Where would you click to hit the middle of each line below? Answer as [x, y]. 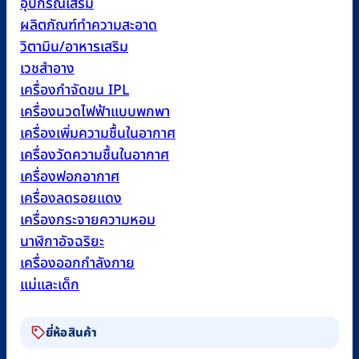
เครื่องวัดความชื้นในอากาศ [95, 155]
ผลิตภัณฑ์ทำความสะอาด [89, 26]
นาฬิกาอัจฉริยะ [62, 242]
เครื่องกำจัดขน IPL [75, 91]
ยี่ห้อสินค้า [72, 333]
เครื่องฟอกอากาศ [70, 177]
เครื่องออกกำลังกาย [77, 264]
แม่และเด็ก [50, 285]
